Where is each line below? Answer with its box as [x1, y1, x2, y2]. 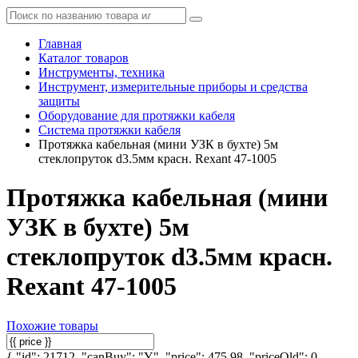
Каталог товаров [38, 51, 129, 65]
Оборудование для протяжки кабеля [38, 109, 235, 122]
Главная [38, 37, 82, 50]
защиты [38, 94, 80, 108]
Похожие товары [6, 318, 98, 332]
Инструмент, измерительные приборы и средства [38, 80, 308, 93]
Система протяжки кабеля [38, 123, 181, 137]
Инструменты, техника [38, 66, 165, 79]
